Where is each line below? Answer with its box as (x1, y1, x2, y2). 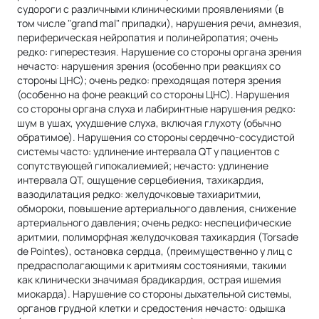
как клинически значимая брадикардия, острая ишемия (17, 272, 281, 286)
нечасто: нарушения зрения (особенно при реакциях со (17, 58, 281, 73)
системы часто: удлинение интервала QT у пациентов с (17, 144, 280, 158)
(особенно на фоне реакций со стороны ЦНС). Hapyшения (17, 87, 290, 101)
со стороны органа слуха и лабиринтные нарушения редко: (17, 101, 296, 115)
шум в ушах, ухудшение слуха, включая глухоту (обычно (17, 115, 281, 130)
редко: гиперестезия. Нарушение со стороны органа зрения (17, 44, 302, 58)
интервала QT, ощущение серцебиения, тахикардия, (17, 172, 264, 187)
